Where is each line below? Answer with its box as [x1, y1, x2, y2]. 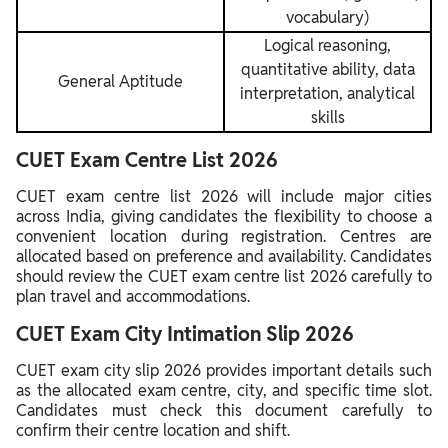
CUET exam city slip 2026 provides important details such [16, 359, 432, 381]
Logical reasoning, [264, 34, 391, 56]
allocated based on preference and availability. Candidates [16, 245, 432, 267]
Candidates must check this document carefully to [16, 399, 432, 421]
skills [310, 106, 345, 128]
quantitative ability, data [240, 58, 415, 80]
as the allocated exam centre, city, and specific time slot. [16, 379, 432, 401]
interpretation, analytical [240, 82, 415, 104]
